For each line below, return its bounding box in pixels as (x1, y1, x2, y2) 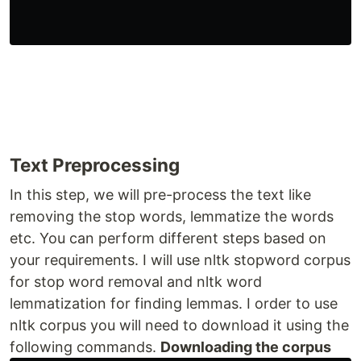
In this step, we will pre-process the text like (10, 185, 311, 203)
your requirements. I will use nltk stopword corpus (10, 251, 351, 268)
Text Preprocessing (10, 153, 180, 176)
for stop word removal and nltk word (10, 272, 262, 290)
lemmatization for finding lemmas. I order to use (10, 294, 338, 312)
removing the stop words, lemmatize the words (10, 207, 334, 225)
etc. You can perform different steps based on (10, 229, 326, 247)
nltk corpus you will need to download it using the (10, 316, 349, 334)
